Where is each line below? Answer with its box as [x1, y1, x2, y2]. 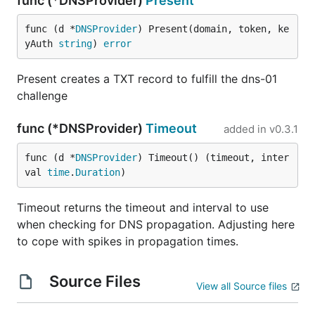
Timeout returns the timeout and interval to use [17, 200, 269, 214]
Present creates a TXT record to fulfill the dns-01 [17, 72, 277, 86]
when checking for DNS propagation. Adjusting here [17, 217, 295, 231]
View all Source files [196, 280, 287, 292]
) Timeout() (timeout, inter [137, 152, 289, 163]
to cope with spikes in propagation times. [17, 234, 238, 248]
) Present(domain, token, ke [137, 23, 289, 34]
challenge [17, 89, 67, 103]
